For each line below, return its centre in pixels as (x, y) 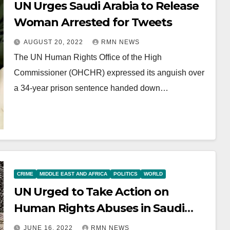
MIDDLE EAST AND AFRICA (73, 174)
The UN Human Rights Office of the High (88, 57)
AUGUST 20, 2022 (54, 42)
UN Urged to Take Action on (91, 192)
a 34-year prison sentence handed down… (91, 88)
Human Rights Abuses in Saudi (99, 208)
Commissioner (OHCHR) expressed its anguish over (109, 73)
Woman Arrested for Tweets (93, 22)
